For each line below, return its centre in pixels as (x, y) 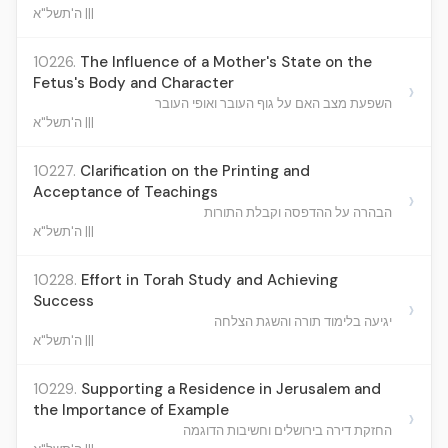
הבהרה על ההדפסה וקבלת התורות (298, 212)
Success (63, 301)
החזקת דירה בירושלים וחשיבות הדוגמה (287, 430)
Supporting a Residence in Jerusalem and (231, 389)
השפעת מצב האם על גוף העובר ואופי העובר (273, 103)
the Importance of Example (131, 410)
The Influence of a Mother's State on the (226, 62)
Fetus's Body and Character (133, 83)
